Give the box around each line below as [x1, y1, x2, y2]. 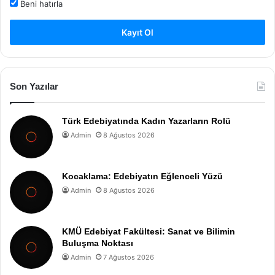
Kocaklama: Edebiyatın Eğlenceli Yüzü [62, 171, 223, 181]
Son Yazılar [10, 81, 58, 91]
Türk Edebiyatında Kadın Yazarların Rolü [62, 116, 231, 126]
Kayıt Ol [122, 27, 153, 37]
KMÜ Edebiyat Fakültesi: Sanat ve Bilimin [62, 227, 235, 236]
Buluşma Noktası [62, 238, 133, 248]
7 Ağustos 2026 [103, 253, 154, 261]
